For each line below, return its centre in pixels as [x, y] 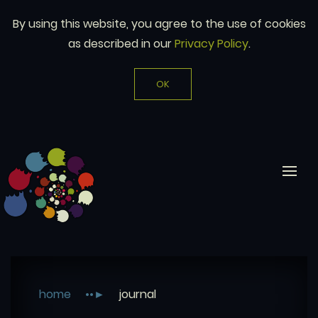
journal [138, 294]
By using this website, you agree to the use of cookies [159, 24]
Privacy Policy [211, 44]
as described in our [121, 44]
